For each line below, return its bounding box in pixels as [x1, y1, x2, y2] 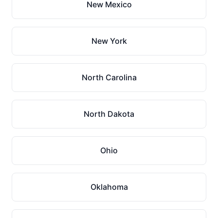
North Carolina [81, 73, 137, 82]
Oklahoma [90, 182, 128, 192]
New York [91, 36, 127, 46]
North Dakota [84, 109, 134, 119]
